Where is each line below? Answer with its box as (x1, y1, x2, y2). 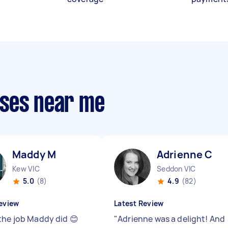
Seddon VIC (157, 164, 196, 174)
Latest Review (114, 198, 164, 208)
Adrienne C (157, 148, 213, 161)
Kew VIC (12, 164, 40, 174)
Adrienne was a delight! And (118, 213, 225, 224)
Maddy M (12, 148, 56, 161)
